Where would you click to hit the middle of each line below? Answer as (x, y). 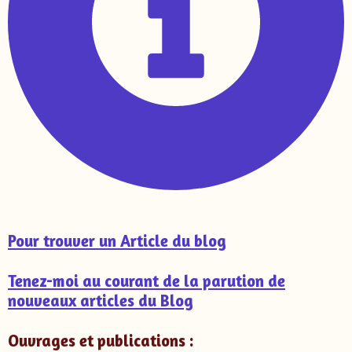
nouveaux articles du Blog (101, 300)
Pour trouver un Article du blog (117, 240)
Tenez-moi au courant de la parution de (147, 280)
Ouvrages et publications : (101, 340)
